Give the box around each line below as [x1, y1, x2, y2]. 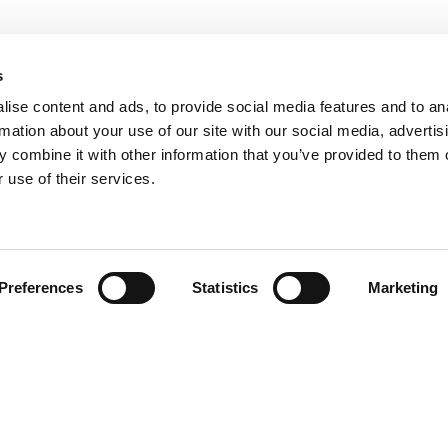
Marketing [367, 279, 439, 296]
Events [235, 400, 288, 426]
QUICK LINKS [235, 329, 352, 351]
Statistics [192, 279, 259, 296]
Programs [235, 372, 307, 398]
